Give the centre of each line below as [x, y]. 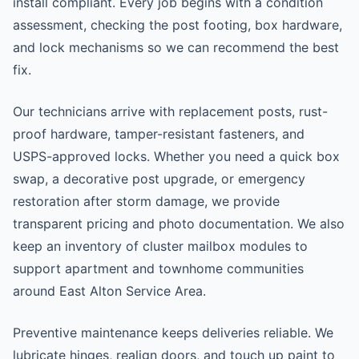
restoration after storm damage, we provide [146, 201]
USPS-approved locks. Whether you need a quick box [176, 156]
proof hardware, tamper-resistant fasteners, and [159, 134]
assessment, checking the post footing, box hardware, [177, 25]
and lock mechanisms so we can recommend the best [176, 47]
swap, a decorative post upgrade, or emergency [159, 179]
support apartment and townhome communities [158, 268]
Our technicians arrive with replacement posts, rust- [170, 111]
